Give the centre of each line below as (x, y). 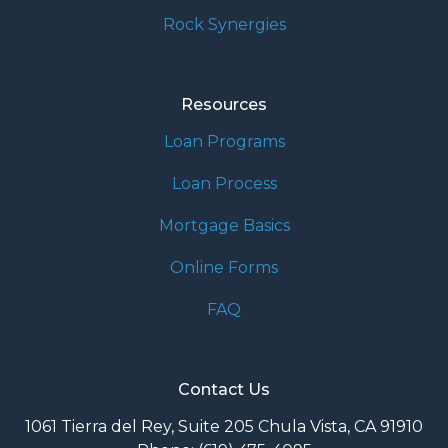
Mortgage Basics (224, 226)
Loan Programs (224, 142)
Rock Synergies (224, 25)
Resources (224, 105)
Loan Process (224, 184)
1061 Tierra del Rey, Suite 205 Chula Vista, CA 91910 (224, 427)
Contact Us (224, 390)
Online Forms (224, 268)
